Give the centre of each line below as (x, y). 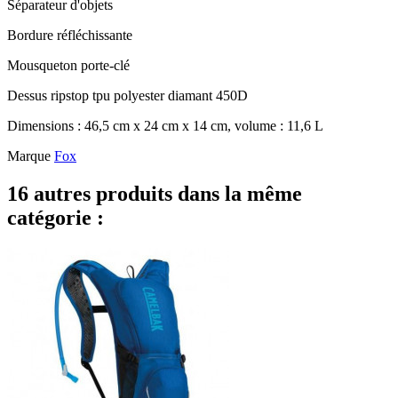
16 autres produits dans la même (155, 193)
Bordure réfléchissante (72, 35)
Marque (29, 155)
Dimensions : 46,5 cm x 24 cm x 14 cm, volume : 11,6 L (165, 125)
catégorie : (56, 217)
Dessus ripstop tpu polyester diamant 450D (129, 95)
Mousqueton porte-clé (70, 65)
